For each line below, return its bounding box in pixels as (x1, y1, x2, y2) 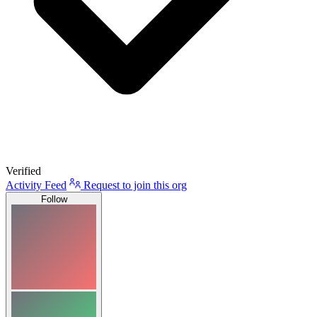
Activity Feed (6, 178, 67, 191)
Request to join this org (81, 178, 187, 191)
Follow (40, 193, 67, 204)
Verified (6, 164, 41, 177)
